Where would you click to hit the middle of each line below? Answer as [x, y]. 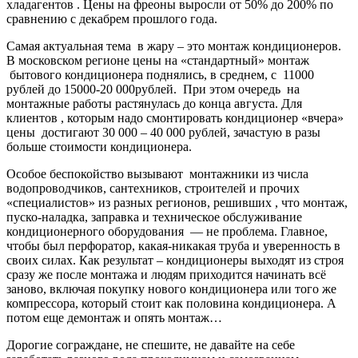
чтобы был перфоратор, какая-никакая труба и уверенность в [173, 246]
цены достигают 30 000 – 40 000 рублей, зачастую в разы [163, 133]
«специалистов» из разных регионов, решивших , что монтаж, [177, 203]
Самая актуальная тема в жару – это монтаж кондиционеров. [174, 46]
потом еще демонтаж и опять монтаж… [114, 318]
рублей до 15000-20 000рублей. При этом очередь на [153, 89]
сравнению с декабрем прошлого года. [112, 19]
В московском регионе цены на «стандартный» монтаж [158, 61]
